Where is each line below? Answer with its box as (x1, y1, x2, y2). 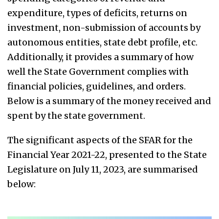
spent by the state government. (7, 110, 145, 122)
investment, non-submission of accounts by (7, 22, 200, 34)
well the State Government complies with (7, 66, 189, 78)
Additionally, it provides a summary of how (7, 51, 194, 63)
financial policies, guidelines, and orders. (7, 81, 186, 92)
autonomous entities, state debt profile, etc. (7, 37, 197, 48)
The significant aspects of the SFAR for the (7, 134, 193, 146)
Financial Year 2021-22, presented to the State (7, 149, 207, 161)
